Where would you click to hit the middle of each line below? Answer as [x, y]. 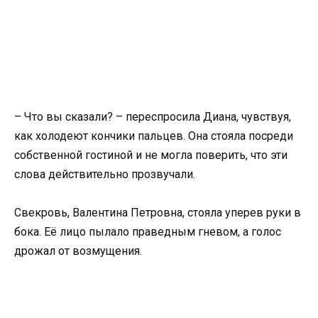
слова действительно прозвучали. [105, 174]
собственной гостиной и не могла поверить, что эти [151, 155]
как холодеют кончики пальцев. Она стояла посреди [154, 136]
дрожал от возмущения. [78, 251]
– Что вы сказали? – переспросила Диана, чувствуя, [153, 117]
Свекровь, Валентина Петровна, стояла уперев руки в [158, 213]
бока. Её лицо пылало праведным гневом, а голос [148, 232]
